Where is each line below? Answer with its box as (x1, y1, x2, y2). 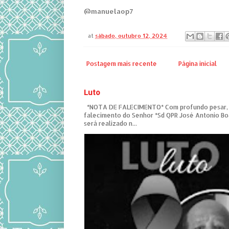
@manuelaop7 (84, 6, 135, 15)
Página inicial (178, 60, 217, 68)
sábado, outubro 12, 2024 (95, 32, 168, 40)
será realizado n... (84, 120, 138, 128)
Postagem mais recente (86, 60, 157, 68)
